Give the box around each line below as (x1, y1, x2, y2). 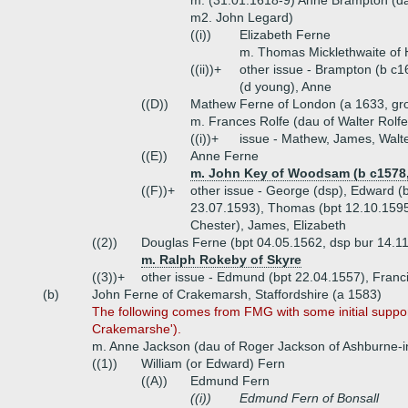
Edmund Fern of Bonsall (240, 391, 379, 405)
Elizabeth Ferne (240, 27, 331, 42)
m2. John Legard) (190, 10, 293, 25)
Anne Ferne (190, 148, 259, 163)
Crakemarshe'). (92, 321, 181, 336)
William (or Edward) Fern (141, 356, 285, 371)
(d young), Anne (240, 79, 331, 94)
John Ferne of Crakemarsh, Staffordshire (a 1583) (92, 287, 382, 301)
